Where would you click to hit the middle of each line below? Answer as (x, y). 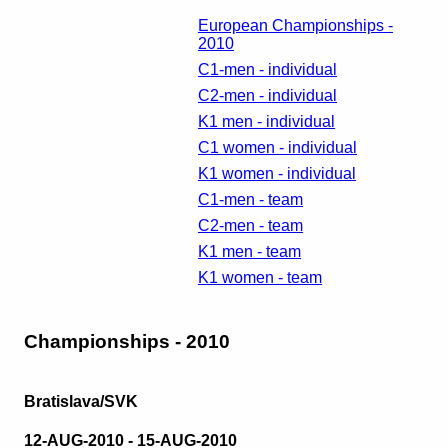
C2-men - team (250, 226)
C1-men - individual (267, 70)
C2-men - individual (267, 96)
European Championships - (295, 26)
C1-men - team (250, 200)
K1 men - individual (266, 122)
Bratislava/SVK (81, 402)
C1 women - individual (277, 148)
